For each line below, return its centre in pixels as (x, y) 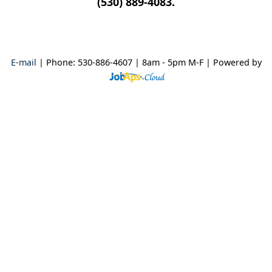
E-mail (23, 63)
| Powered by (233, 63)
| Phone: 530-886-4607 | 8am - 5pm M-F (121, 63)
